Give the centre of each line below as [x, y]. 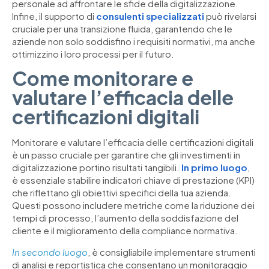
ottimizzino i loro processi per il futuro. [93, 54]
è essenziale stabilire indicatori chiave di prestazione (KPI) [133, 180]
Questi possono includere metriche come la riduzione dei [133, 205]
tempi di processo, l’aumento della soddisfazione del [125, 218]
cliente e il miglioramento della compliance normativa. [125, 231]
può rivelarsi [230, 16]
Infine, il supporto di [54, 16]
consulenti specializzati [150, 16]
